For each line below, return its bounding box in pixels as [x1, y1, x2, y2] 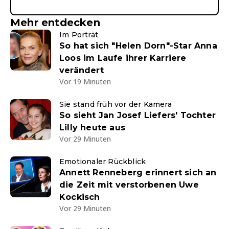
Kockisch [59, 192, 100, 202]
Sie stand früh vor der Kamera [59, 100, 172, 109]
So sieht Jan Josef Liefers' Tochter [59, 110, 216, 120]
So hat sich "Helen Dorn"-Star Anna [59, 41, 217, 51]
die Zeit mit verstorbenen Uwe [59, 180, 199, 190]
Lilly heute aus [59, 123, 125, 132]
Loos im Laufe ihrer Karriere [59, 53, 187, 63]
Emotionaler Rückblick [59, 157, 146, 166]
